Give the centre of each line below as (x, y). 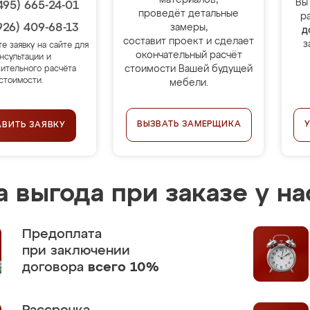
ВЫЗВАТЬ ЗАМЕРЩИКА (189, 125)
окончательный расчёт (189, 55)
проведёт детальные (189, 14)
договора (55, 267)
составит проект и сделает (189, 42)
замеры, (189, 28)
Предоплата (62, 234)
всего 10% (124, 267)
